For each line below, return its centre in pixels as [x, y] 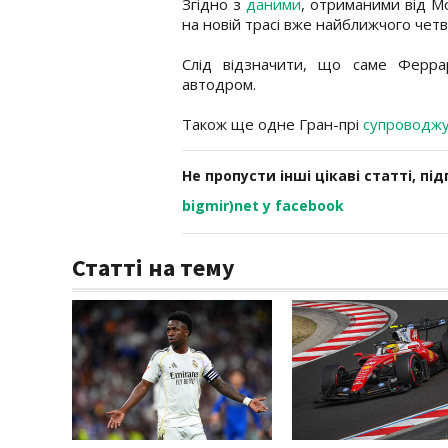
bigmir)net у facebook [263, 205]
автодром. [219, 83]
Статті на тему [153, 267]
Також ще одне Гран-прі [272, 123]
